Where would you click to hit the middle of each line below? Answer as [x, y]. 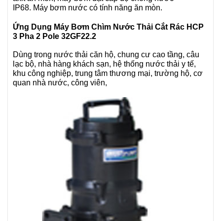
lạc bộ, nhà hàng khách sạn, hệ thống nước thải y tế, [104, 64]
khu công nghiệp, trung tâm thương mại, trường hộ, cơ [108, 73]
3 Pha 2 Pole [37, 36]
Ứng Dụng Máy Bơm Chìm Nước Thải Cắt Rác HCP [108, 27]
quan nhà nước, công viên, [60, 83]
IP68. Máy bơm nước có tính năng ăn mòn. [88, 8]
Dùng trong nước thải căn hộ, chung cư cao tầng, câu [106, 55]
